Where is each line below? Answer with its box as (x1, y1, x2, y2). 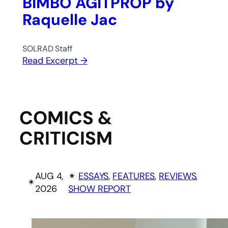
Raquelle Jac (22, 10, 117, 30)
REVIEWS (159, 169, 196, 182)
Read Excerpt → (22, 54, 88, 67)
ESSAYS (78, 169, 109, 182)
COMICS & (19, 106, 112, 130)
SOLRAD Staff (22, 43, 72, 54)
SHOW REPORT (68, 182, 131, 195)
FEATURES (112, 169, 155, 182)
